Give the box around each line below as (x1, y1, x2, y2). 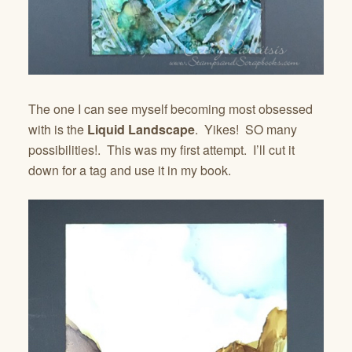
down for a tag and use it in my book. (28, 160, 231, 179)
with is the (28, 119, 84, 138)
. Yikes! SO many (195, 119, 297, 138)
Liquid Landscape (84, 119, 195, 138)
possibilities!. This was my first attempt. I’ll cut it (28, 140, 295, 159)
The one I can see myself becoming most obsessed (28, 99, 313, 118)
